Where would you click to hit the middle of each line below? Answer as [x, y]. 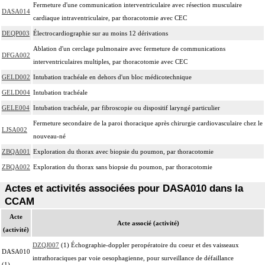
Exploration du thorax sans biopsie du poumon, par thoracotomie [123, 167]
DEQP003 [16, 33]
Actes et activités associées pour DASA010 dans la [124, 188]
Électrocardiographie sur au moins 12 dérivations [101, 33]
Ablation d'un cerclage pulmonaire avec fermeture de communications [129, 48]
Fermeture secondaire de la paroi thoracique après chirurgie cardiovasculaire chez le [148, 123]
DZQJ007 [46, 245]
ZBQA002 [16, 167]
